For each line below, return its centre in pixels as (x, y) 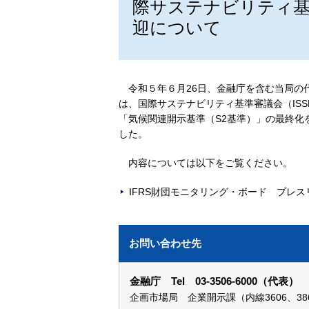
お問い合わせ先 (165, 243)
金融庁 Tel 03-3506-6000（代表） (214, 281)
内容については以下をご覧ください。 (210, 163)
